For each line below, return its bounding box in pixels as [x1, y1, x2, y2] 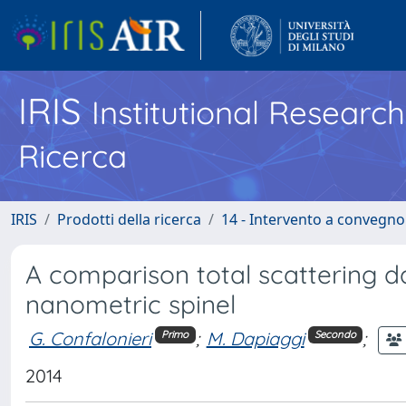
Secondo [314, 328, 356, 342]
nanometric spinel [25, 288, 236, 320]
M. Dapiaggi [206, 326, 304, 350]
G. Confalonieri [29, 326, 151, 350]
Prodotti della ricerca [57, 209, 201, 229]
